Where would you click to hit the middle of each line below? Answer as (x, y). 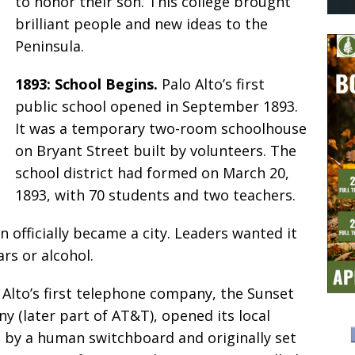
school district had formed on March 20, (152, 173)
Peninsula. (50, 46)
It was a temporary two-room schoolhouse (161, 129)
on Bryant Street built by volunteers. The (156, 151)
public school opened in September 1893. (157, 107)
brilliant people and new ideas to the (141, 24)
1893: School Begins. (88, 84)
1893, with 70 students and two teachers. (155, 195)
